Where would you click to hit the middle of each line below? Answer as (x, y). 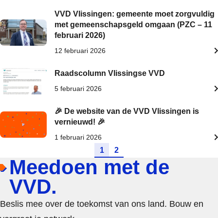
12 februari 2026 (80, 51)
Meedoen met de (89, 167)
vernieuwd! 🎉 (80, 122)
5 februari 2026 (78, 89)
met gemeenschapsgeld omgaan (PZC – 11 (133, 25)
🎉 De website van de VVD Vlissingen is (127, 111)
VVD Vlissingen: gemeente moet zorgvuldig (135, 14)
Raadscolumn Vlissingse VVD (110, 73)
